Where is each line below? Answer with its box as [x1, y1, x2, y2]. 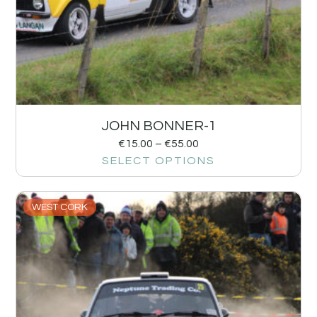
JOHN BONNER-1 [100, 118, 217, 133]
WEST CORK [32, 202, 88, 212]
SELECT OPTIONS [102, 154, 215, 166]
